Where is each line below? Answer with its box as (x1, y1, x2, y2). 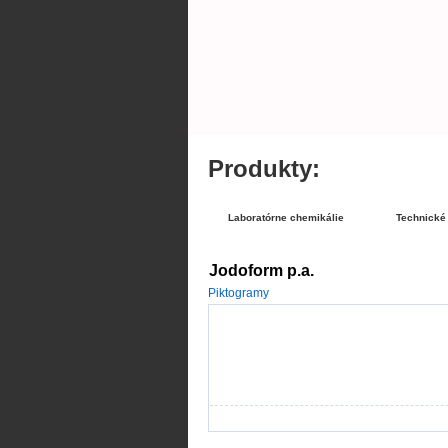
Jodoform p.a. (208, 262, 314, 279)
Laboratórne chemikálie (227, 212, 344, 223)
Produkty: (207, 155, 320, 182)
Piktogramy (207, 286, 269, 300)
